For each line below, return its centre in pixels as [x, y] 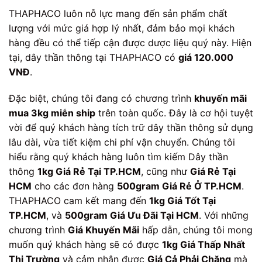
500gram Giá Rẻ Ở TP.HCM [179, 186]
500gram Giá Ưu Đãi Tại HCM [132, 216]
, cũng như [166, 172]
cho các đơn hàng [74, 186]
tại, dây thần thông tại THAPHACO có [94, 57]
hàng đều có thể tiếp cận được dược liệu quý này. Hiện [130, 42]
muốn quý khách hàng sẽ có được [85, 245]
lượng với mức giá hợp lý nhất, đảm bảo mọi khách [122, 28]
